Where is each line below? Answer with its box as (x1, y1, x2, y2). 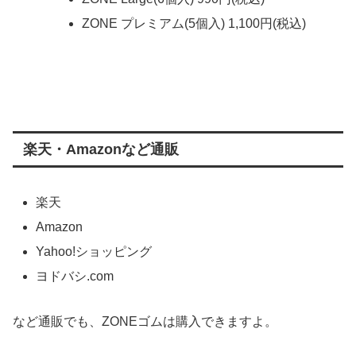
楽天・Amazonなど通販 (22, 141, 179, 158)
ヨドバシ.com (36, 269, 114, 284)
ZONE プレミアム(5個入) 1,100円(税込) (81, 16, 306, 30)
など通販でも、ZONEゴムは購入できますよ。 (13, 315, 277, 328)
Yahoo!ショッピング (36, 245, 153, 259)
